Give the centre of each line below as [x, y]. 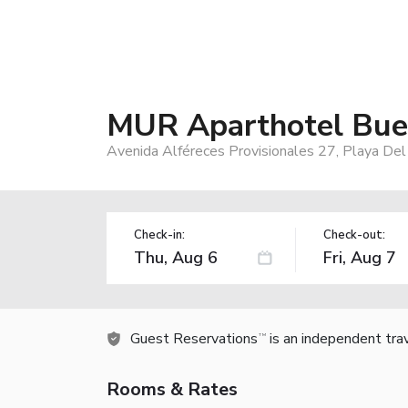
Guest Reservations [194, 338]
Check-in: [159, 235]
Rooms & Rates [172, 389]
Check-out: [354, 235]
